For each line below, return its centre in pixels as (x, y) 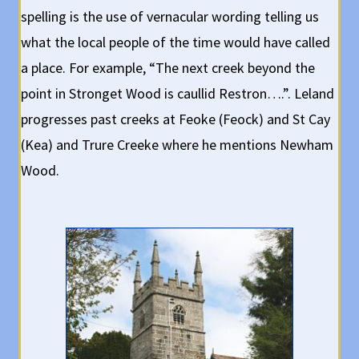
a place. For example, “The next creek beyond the (168, 67)
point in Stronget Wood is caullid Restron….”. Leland (178, 93)
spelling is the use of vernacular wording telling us (170, 16)
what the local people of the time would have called (176, 42)
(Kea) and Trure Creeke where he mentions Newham (177, 144)
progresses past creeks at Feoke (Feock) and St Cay (176, 119)
